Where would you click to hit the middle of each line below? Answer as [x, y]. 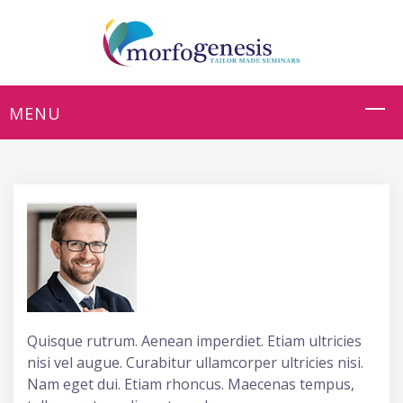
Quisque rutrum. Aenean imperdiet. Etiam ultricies [194, 341]
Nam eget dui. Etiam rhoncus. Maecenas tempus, [191, 384]
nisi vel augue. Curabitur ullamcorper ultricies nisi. [195, 363]
